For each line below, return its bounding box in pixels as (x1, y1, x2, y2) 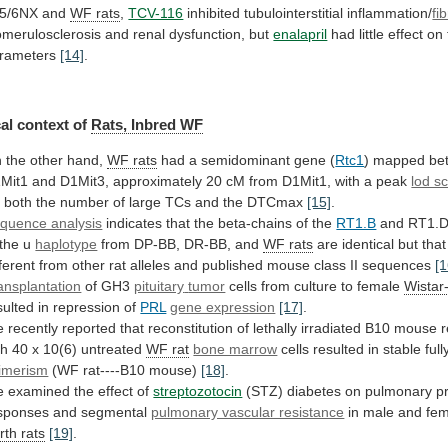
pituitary (134, 278, 185, 295)
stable (383, 341, 422, 358)
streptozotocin (153, 383, 243, 400)
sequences (362, 257, 432, 274)
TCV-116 (128, 5, 184, 22)
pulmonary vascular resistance (151, 404, 345, 421)
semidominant (201, 152, 291, 169)
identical (342, 236, 395, 253)
